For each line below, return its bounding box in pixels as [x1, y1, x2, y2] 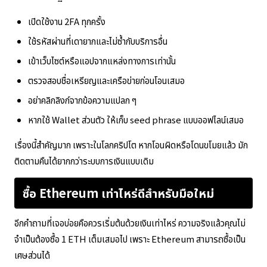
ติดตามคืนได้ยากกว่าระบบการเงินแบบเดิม [14, 154, 154, 167]
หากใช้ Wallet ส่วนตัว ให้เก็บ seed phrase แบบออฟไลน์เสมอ [27, 113, 244, 126]
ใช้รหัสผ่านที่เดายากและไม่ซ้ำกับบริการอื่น [27, 35, 167, 48]
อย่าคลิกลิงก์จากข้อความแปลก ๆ [27, 94, 136, 107]
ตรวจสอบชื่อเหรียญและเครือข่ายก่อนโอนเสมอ [27, 74, 185, 87]
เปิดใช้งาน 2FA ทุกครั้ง [27, 15, 105, 28]
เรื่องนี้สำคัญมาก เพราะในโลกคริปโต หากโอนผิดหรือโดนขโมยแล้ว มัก [14, 138, 248, 151]
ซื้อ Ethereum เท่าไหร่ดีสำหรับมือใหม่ [23, 184, 214, 202]
